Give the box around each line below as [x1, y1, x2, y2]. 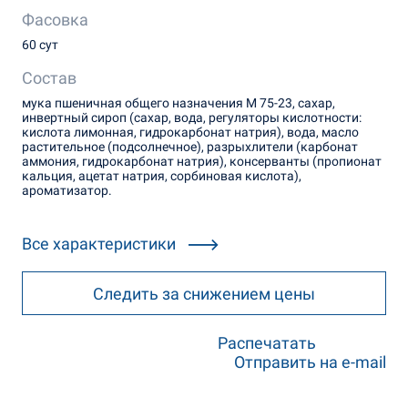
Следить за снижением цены [92, 283, 315, 303]
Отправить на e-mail [234, 352, 387, 372]
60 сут [21, 36, 58, 52]
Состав [21, 67, 76, 87]
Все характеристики [21, 233, 176, 253]
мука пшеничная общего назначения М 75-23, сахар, [21, 95, 335, 110]
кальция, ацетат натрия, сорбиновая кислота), [21, 168, 301, 183]
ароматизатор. [21, 182, 112, 198]
